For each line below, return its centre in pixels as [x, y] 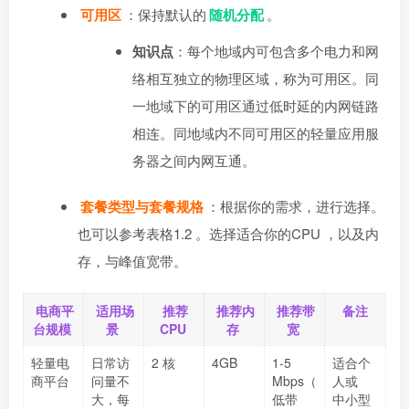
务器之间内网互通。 [194, 160]
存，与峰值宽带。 [132, 260]
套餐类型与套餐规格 [142, 206]
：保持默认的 [165, 14]
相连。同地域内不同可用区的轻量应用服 [256, 132]
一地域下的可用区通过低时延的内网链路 [256, 105]
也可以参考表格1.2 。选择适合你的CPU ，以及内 [228, 233]
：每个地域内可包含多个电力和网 [276, 50]
